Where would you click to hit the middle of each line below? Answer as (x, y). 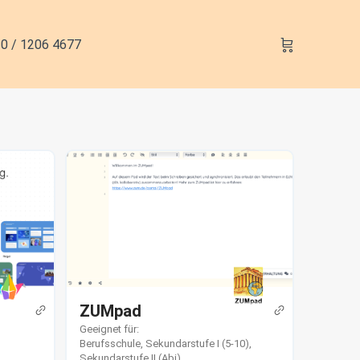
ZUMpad (110, 311)
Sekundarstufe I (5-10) (197, 343)
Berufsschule (110, 343)
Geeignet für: (109, 329)
